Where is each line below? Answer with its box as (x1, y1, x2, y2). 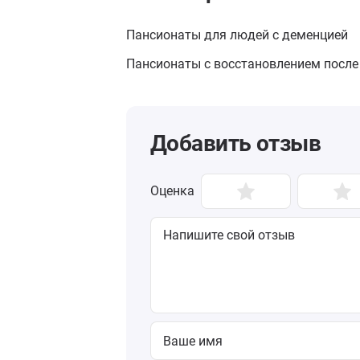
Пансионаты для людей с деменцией (126, 27, 348, 43)
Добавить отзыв (150, 130, 321, 157)
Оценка (150, 183, 194, 198)
